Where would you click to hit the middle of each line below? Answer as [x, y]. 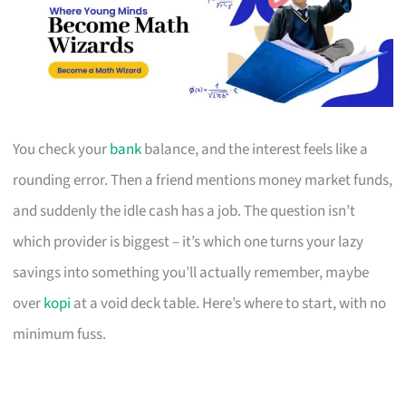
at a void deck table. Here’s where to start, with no [229, 303]
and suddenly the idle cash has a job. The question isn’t [184, 211]
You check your [62, 149]
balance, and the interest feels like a [255, 149]
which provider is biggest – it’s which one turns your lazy [188, 242]
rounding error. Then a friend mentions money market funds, [203, 180]
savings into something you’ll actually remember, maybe [191, 272]
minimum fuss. [60, 334]
